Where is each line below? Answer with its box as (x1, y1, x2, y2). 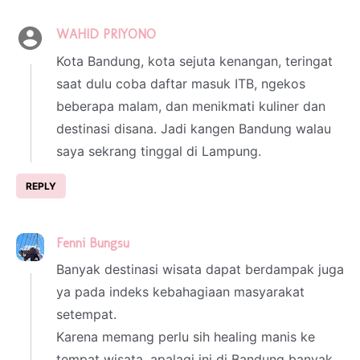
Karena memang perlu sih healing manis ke (56, 329, 315, 346)
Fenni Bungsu (56, 235, 129, 251)
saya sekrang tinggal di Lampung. (56, 142, 261, 159)
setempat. (56, 306, 117, 323)
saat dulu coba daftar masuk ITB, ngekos (56, 75, 305, 92)
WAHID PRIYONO (56, 27, 156, 43)
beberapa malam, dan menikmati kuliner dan (56, 97, 325, 114)
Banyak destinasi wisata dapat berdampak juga (56, 261, 344, 278)
